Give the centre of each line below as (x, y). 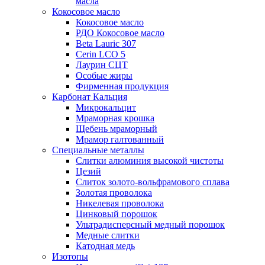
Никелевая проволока (120, 203)
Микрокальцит (106, 107)
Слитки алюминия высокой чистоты (150, 161)
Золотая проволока (114, 193)
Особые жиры (104, 75)
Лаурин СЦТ (102, 65)
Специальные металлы (98, 150)
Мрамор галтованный (120, 139)
